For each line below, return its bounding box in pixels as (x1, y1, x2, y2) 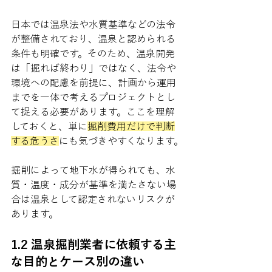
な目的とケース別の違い (11, 255, 144, 267)
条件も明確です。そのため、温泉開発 (11, 49, 175, 58)
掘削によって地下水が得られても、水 (11, 165, 175, 175)
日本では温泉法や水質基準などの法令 (11, 19, 175, 29)
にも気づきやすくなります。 (59, 136, 183, 146)
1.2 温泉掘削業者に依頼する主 (11, 238, 176, 250)
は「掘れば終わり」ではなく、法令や (11, 63, 176, 73)
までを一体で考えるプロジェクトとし (11, 92, 175, 102)
